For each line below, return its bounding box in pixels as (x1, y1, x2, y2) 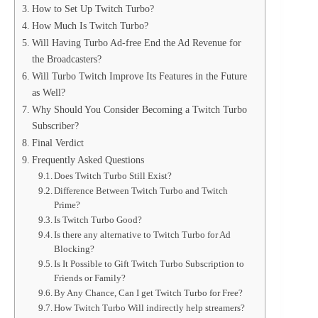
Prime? (54, 199, 81, 211)
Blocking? (54, 243, 95, 255)
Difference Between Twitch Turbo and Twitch (54, 185, 229, 197)
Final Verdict (31, 137, 84, 149)
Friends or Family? (54, 273, 126, 284)
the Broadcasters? (31, 53, 102, 65)
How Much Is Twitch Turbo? (31, 20, 148, 32)
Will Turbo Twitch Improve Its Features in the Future (31, 70, 247, 82)
